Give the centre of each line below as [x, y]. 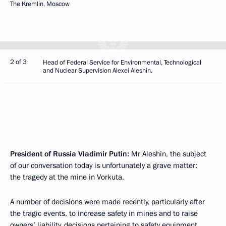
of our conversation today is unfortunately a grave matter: [104, 165]
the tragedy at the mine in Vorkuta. [67, 177]
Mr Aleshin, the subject [168, 154]
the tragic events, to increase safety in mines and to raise [104, 213]
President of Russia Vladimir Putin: [70, 154]
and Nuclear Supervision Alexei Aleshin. [98, 71]
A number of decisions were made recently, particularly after [107, 202]
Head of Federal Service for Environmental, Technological [122, 63]
